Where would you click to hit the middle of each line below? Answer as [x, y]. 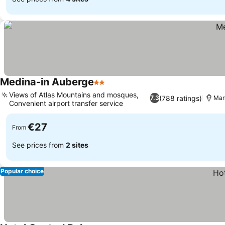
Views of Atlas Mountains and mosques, [74, 95]
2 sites [77, 145]
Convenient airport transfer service [66, 103]
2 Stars [107, 87]
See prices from [39, 145]
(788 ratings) [181, 98]
